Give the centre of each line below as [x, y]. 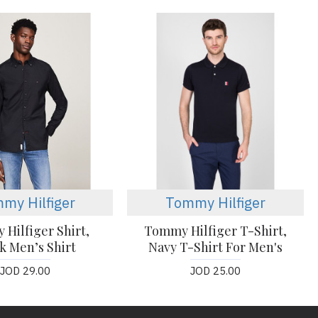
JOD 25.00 [216, 270]
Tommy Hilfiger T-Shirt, [216, 230]
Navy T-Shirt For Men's [216, 247]
